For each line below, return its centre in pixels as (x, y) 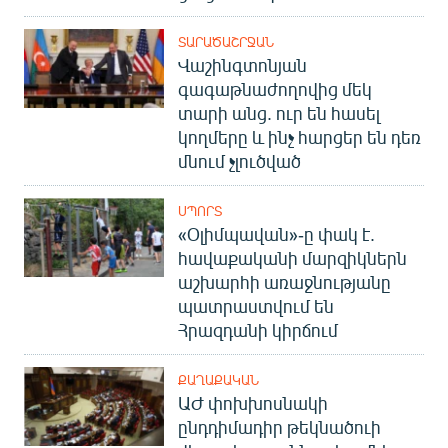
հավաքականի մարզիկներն (292, 258)
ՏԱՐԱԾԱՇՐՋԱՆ (226, 42)
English (43, 17)
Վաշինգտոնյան (242, 65)
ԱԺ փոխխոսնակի (253, 403)
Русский (46, 53)
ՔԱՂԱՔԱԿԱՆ (218, 380)
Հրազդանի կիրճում (258, 330)
